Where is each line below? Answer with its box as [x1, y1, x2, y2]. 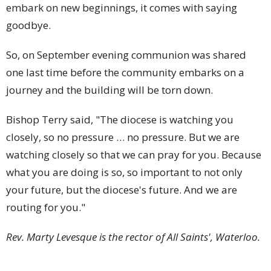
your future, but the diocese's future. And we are [6, 182, 237, 197]
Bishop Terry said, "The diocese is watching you [6, 112, 233, 126]
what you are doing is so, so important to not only [6, 165, 243, 179]
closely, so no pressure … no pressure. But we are [6, 129, 240, 144]
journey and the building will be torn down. [6, 82, 213, 97]
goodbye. [6, 18, 51, 32]
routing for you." [6, 200, 85, 214]
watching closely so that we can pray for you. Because [6, 147, 261, 162]
